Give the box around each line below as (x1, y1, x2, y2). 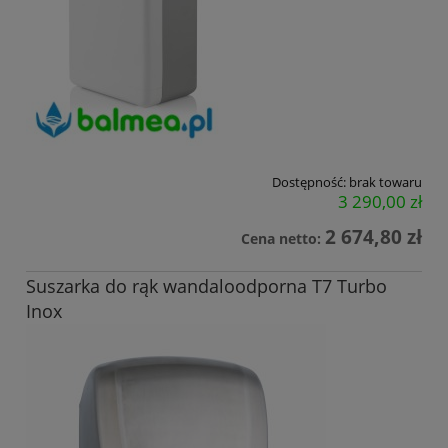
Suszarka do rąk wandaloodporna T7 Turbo (26, 274, 387, 299)
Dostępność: (272, 172, 346, 191)
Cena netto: (241, 228, 325, 248)
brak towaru (349, 172, 422, 191)
